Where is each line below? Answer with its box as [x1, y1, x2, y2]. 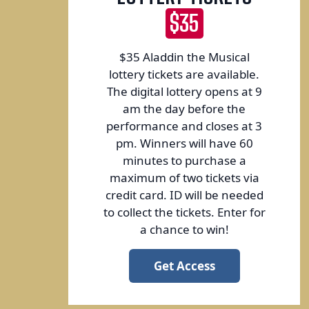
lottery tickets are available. [109, 66, 260, 82]
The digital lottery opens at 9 [106, 83, 262, 99]
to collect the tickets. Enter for [103, 203, 266, 220]
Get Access [153, 257, 215, 274]
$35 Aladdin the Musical [119, 48, 250, 65]
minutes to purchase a [122, 152, 246, 168]
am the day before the [123, 100, 246, 117]
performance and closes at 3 [106, 117, 263, 134]
